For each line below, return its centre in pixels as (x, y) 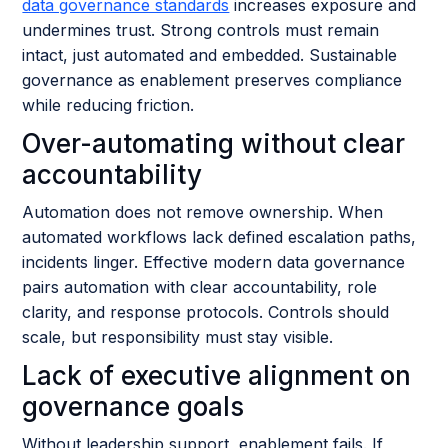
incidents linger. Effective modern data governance (214, 262)
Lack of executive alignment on (217, 375)
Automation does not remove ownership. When (203, 212)
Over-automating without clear (214, 143)
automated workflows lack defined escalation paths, (219, 237)
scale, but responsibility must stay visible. (178, 337)
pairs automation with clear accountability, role (200, 287)
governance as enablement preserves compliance (212, 80)
